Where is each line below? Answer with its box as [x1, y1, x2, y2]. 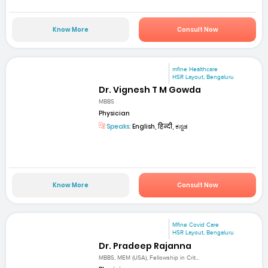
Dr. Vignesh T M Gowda [99, 83, 202, 96]
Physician [99, 109, 130, 118]
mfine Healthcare [172, 65, 218, 73]
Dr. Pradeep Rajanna [99, 239, 192, 252]
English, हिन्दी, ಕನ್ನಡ [131, 122, 188, 132]
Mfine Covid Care [172, 221, 220, 229]
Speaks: [105, 122, 132, 132]
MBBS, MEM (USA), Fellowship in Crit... [99, 254, 200, 261]
